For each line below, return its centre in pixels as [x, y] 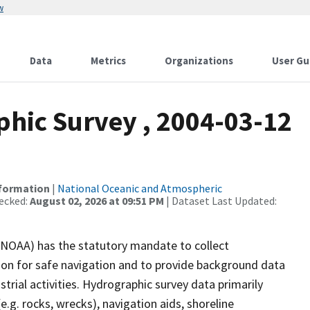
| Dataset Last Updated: [220, 201]
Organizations [199, 61]
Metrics [108, 61]
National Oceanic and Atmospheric [140, 188]
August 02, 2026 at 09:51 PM [97, 201]
